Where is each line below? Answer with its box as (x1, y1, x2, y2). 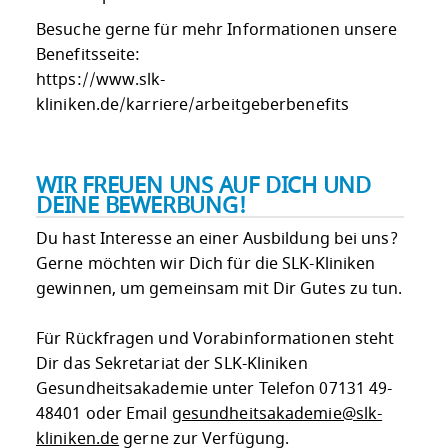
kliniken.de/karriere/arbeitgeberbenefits (36, 92, 350, 117)
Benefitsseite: (36, 42, 141, 67)
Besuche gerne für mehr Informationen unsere (36, 17, 398, 42)
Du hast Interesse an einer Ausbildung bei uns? (36, 226, 398, 251)
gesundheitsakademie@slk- (171, 401, 383, 426)
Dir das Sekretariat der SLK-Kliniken (36, 351, 308, 376)
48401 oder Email (36, 401, 172, 426)
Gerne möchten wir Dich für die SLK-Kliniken (36, 251, 376, 276)
